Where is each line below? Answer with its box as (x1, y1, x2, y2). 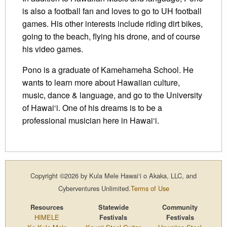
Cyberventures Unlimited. (58, 183, 131, 194)
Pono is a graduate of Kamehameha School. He (22, 64, 194, 76)
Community (162, 203, 198, 212)
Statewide (98, 203, 129, 212)
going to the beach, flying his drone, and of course (22, 30, 200, 43)
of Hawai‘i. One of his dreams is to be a (22, 102, 162, 114)
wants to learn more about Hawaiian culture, (22, 77, 180, 89)
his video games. (22, 43, 83, 55)
